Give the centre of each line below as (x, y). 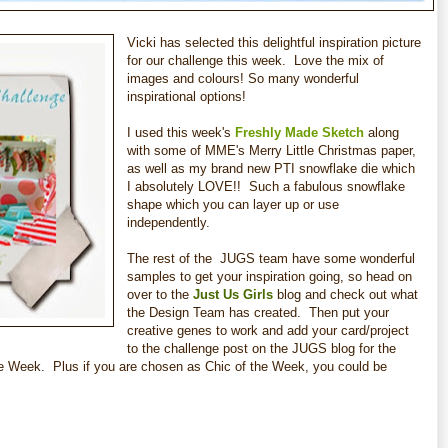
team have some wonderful (337, 258)
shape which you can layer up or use (233, 204)
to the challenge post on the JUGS (227, 348)
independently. (170, 222)
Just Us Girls (233, 294)
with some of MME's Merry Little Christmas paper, (271, 150)
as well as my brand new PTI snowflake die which (271, 168)
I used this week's (181, 132)
